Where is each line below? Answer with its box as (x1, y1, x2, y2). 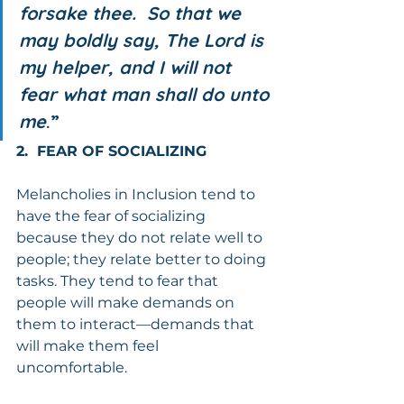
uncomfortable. (16, 358, 127, 376)
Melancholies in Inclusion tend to (16, 185, 259, 203)
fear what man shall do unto (19, 82, 274, 106)
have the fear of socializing (16, 207, 209, 225)
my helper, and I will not (19, 55, 236, 78)
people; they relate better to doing (16, 250, 270, 268)
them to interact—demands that (16, 315, 258, 333)
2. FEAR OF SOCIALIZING (16, 142, 207, 160)
